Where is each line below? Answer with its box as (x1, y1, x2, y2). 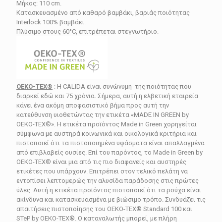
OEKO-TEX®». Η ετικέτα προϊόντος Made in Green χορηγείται (16, 120, 197, 128)
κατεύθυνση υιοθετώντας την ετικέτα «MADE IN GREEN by (16, 111, 189, 119)
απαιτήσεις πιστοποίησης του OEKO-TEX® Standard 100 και (16, 205, 192, 213)
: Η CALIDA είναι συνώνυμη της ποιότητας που (53, 83, 191, 91)
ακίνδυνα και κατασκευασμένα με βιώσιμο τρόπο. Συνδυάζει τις (16, 196, 206, 204)
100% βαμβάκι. (43, 18, 86, 26)
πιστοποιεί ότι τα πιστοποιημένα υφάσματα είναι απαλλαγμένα (16, 139, 205, 147)
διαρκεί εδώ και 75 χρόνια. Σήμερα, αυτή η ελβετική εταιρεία (16, 92, 198, 100)
